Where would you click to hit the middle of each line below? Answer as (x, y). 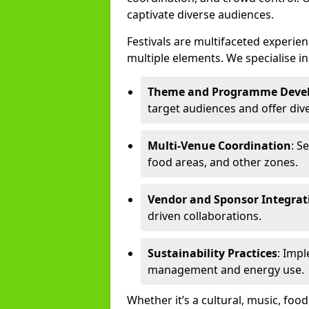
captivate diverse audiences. (200, 14)
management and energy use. (226, 270)
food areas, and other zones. (223, 162)
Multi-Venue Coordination (219, 146)
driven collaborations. (205, 216)
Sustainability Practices (212, 253)
